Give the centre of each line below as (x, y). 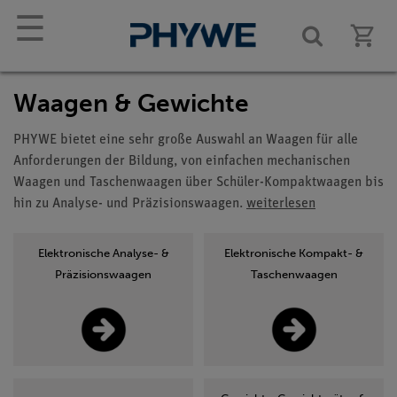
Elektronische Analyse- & (103, 253)
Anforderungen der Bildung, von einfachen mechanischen (182, 161)
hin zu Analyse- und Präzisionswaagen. (130, 204)
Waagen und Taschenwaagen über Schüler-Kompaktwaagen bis (198, 183)
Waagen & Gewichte (131, 103)
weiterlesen (281, 204)
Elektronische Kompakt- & (294, 253)
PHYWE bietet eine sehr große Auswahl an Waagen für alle (186, 140)
